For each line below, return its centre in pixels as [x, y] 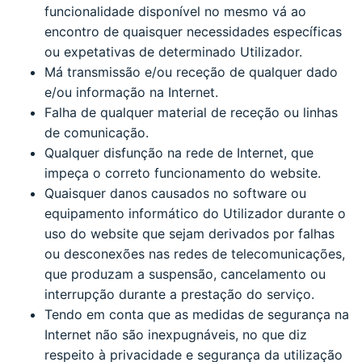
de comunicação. [97, 132]
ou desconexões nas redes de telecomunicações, [195, 253]
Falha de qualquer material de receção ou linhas [191, 112]
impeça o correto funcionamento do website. [183, 173]
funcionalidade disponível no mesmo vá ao [175, 11]
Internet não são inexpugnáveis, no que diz [176, 334]
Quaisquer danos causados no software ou [175, 193]
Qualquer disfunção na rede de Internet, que [179, 152]
